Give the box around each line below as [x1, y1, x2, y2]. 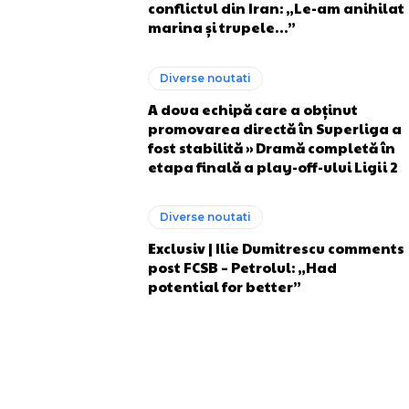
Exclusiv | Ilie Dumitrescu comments [148, 238, 404, 257]
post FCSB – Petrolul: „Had [148, 257, 337, 277]
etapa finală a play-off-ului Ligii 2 [148, 156, 397, 176]
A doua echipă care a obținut [148, 99, 358, 119]
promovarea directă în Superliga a [148, 118, 402, 138]
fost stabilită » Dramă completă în [148, 137, 395, 157]
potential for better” [148, 277, 301, 296]
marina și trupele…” [148, 17, 296, 37]
